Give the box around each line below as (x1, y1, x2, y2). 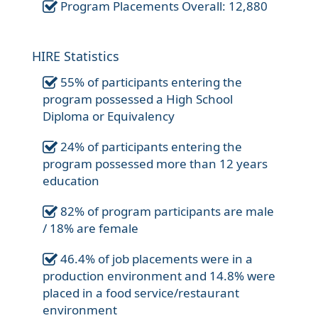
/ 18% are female (43, 220, 138, 237)
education (43, 172, 99, 190)
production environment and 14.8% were (43, 268, 275, 285)
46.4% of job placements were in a (57, 251, 253, 268)
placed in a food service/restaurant (43, 285, 239, 302)
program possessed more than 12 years (43, 155, 268, 172)
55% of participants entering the (57, 74, 242, 91)
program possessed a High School (43, 91, 233, 108)
